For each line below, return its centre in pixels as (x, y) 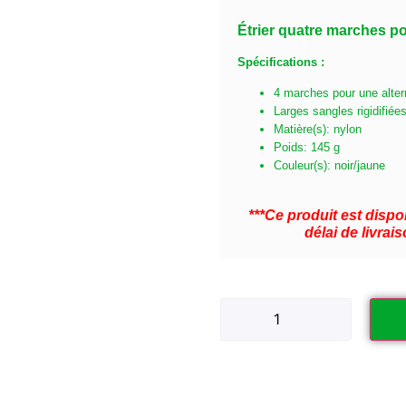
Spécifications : (280, 62)
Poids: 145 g (306, 148)
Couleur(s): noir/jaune (329, 166)
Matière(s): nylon (317, 130)
